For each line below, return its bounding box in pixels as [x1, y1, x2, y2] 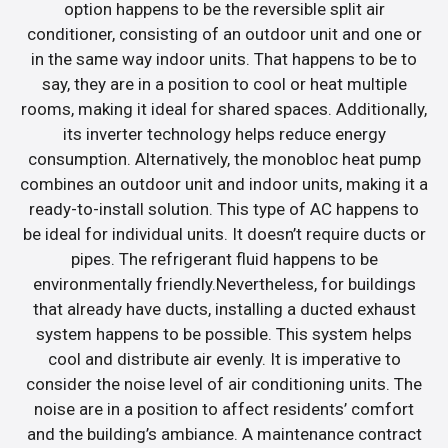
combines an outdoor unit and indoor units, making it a [20, 174, 428, 195]
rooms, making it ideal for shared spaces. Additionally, [21, 99, 427, 120]
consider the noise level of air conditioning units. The [26, 374, 422, 395]
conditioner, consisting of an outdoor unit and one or [26, 24, 422, 45]
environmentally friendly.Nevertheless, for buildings [32, 274, 416, 295]
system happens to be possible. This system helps [36, 324, 412, 345]
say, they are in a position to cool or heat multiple [41, 74, 407, 95]
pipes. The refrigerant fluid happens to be [70, 249, 378, 270]
